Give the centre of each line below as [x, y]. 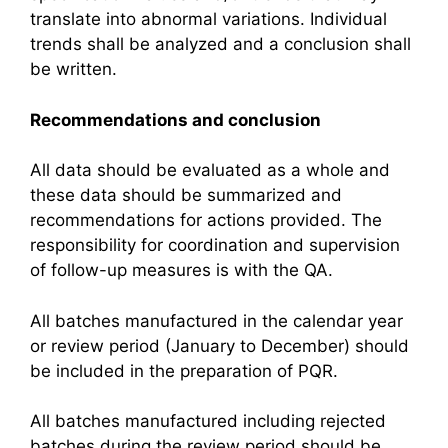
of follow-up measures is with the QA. [181, 270]
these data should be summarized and [186, 195]
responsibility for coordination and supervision [215, 245]
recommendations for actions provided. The [206, 220]
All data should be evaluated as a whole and [210, 170]
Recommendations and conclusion [175, 119]
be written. [73, 69]
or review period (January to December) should [219, 345]
